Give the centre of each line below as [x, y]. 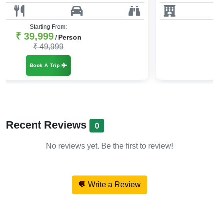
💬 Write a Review [109, 177]
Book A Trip [107, 58]
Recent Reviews [48, 118]
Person [131, 30]
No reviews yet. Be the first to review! [109, 139]
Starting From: [109, 20]
